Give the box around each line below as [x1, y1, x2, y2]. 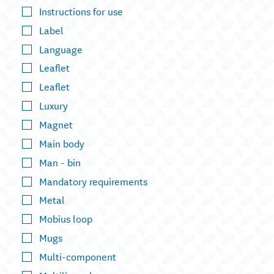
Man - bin [39, 154, 81, 169]
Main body [39, 135, 84, 150]
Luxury [39, 97, 68, 113]
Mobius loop [39, 210, 92, 226]
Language [39, 40, 83, 56]
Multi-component [39, 248, 116, 264]
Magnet [39, 116, 73, 131]
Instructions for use [39, 2, 123, 18]
